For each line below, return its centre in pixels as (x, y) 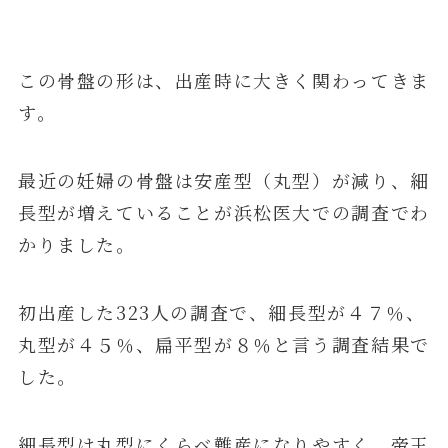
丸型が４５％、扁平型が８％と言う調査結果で (223, 344)
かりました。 (76, 244)
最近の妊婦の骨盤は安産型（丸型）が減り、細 (223, 180)
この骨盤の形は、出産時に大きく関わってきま (223, 80)
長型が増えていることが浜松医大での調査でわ (223, 212)
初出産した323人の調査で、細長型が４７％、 (221, 312)
